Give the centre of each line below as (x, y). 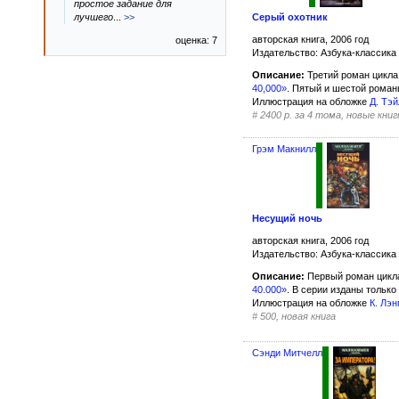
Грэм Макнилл (284, 148)
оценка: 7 (196, 40)
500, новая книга (298, 317)
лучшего (94, 17)
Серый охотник (290, 16)
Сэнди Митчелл (287, 353)
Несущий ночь (287, 219)
